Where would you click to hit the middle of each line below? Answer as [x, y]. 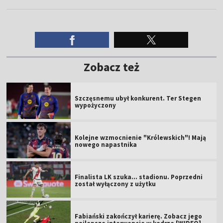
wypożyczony [96, 105]
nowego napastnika [106, 144]
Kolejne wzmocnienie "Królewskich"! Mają [141, 137]
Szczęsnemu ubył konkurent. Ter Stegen [138, 98]
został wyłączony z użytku [115, 184]
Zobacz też [111, 67]
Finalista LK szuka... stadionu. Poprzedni [139, 177]
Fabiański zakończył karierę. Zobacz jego [139, 216]
